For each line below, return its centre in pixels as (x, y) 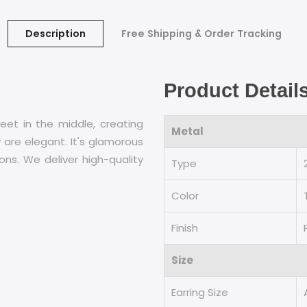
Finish (185, 228)
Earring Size (200, 292)
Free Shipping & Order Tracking (201, 33)
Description (56, 33)
